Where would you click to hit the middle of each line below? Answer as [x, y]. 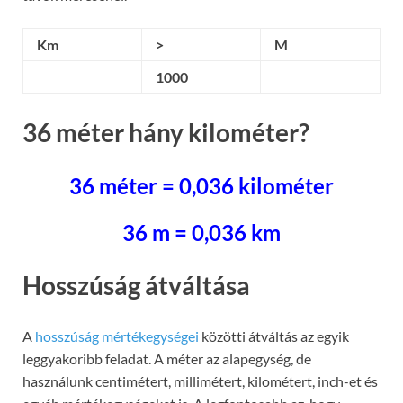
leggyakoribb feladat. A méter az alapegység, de [167, 358]
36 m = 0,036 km [201, 233]
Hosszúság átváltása [136, 286]
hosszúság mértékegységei [117, 336]
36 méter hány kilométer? [166, 133]
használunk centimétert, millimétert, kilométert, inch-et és [200, 381]
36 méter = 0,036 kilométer [201, 185]
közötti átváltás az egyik [274, 336]
